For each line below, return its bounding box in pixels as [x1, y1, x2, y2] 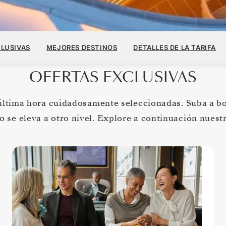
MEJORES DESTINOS [46, 43, 118, 51]
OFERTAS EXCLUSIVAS [29, 68, 197, 87]
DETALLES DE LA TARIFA [133, 43, 216, 51]
